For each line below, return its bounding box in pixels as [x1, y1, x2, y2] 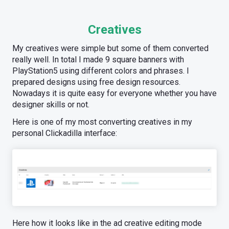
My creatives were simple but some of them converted [12, 43, 209, 53]
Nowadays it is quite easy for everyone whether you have [12, 88, 217, 98]
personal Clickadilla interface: [12, 128, 117, 138]
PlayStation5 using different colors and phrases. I [12, 65, 189, 76]
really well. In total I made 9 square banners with [12, 54, 184, 64]
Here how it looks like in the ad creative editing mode [12, 218, 202, 228]
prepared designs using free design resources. [12, 77, 180, 87]
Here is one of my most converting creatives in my [12, 117, 192, 127]
